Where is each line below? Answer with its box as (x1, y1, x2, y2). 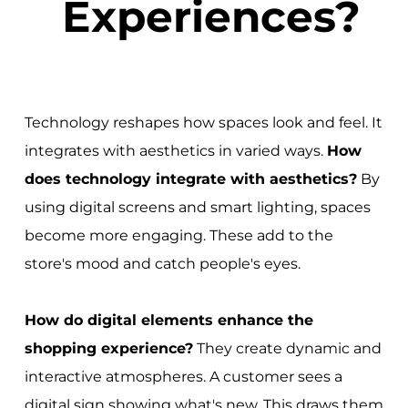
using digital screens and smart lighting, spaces (24, 199, 371, 217)
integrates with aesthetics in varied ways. (24, 142, 327, 160)
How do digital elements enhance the (24, 311, 313, 330)
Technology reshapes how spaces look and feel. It (24, 114, 382, 132)
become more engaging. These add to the (24, 227, 333, 245)
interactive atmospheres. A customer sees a (24, 368, 342, 386)
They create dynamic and (192, 340, 382, 358)
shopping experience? (24, 340, 193, 358)
